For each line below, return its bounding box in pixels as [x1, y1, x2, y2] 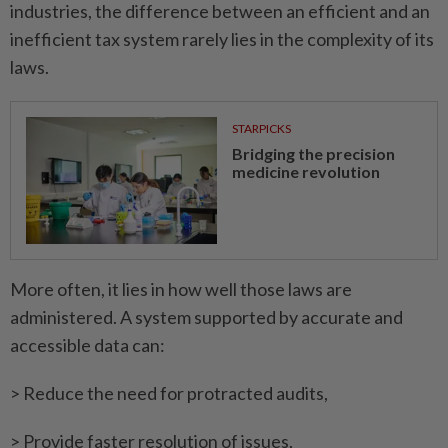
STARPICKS [231, 121, 291, 137]
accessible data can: [10, 334, 165, 357]
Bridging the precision [231, 144, 395, 164]
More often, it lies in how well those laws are [10, 278, 352, 301]
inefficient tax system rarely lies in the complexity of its [10, 28, 434, 51]
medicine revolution [231, 162, 380, 182]
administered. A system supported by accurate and [10, 306, 403, 329]
